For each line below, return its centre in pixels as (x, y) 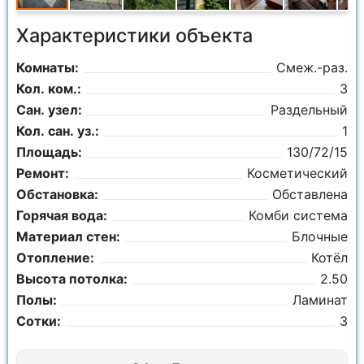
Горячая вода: (62, 215)
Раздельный (309, 110)
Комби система (298, 215)
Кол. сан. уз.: (58, 131)
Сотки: (39, 321)
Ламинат (320, 300)
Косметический (297, 173)
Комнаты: (48, 67)
